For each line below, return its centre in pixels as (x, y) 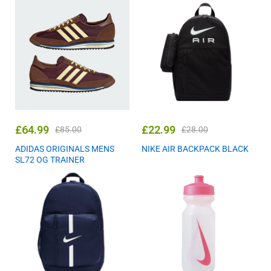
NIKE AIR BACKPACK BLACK (195, 149)
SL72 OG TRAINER (50, 160)
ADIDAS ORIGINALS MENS (65, 149)
